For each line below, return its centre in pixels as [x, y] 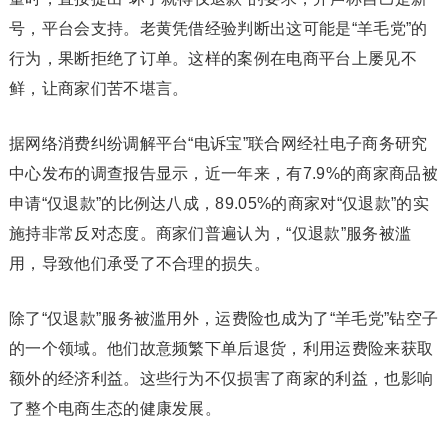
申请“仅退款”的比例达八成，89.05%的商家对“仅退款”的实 [218, 203]
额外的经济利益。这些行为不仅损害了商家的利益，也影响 [221, 378]
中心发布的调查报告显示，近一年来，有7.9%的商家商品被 [223, 173]
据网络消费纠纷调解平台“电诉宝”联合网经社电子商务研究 [218, 143]
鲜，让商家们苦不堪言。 [98, 88]
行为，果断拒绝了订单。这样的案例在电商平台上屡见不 [212, 58]
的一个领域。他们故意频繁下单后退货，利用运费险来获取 [221, 348]
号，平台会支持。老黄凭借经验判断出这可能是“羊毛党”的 [218, 28]
